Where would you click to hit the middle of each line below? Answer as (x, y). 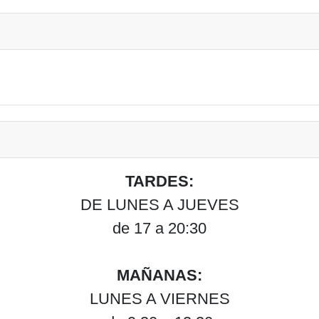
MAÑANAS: (159, 276)
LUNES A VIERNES (159, 299)
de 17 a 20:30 (159, 229)
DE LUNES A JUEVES (159, 205)
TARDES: (159, 182)
